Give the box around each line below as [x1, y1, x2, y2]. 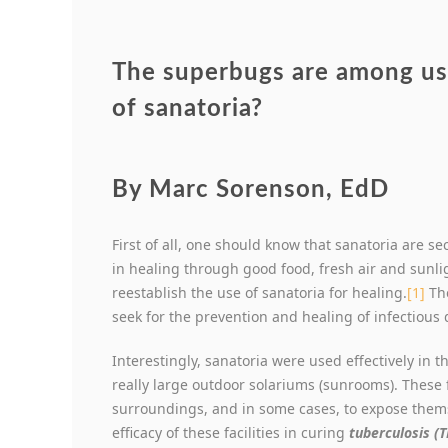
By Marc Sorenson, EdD [112, 178, 389, 203]
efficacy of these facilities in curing [112, 423, 349, 443]
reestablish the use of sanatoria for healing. [112, 283, 407, 303]
